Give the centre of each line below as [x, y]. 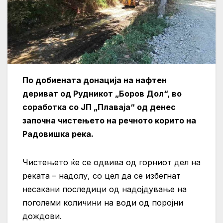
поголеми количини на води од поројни [103, 203]
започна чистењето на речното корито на [109, 121]
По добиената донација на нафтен [95, 80]
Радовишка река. [58, 134]
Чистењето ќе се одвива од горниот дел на [111, 163]
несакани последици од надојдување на [105, 189]
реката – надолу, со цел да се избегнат [102, 176]
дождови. [42, 216]
